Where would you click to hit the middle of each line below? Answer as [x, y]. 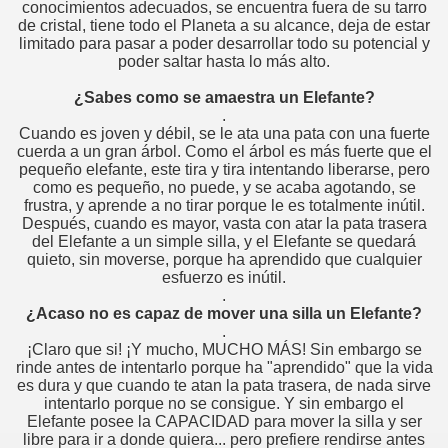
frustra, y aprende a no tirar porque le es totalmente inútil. [224, 206]
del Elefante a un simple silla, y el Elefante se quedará [224, 242]
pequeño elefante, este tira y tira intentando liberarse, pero [224, 170]
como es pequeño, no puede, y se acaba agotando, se [224, 188]
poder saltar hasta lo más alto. [224, 62]
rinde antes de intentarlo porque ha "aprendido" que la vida [224, 368]
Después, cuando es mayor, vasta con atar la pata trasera [224, 224]
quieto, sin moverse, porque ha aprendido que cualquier [224, 260]
